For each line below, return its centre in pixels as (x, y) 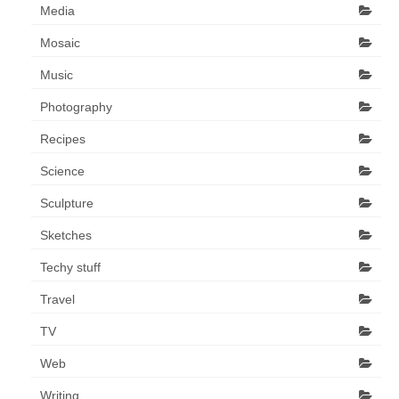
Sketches (66, 235)
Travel (57, 299)
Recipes (63, 138)
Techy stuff (70, 267)
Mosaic (60, 42)
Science (62, 171)
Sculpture (67, 203)
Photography (76, 106)
